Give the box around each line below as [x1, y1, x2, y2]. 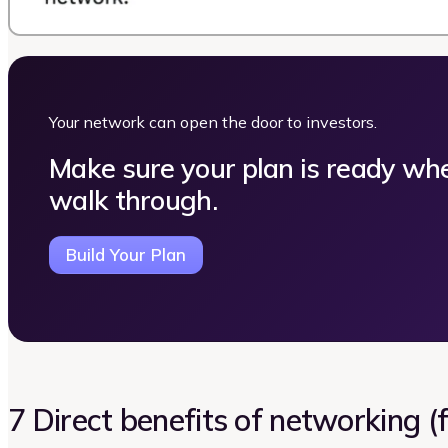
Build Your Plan [66, 244, 186, 266]
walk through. [49, 183, 217, 218]
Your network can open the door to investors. [49, 112, 377, 133]
